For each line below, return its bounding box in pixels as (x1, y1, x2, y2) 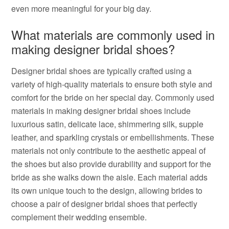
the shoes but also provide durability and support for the (11, 158, 212, 170)
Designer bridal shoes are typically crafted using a (11, 65, 192, 77)
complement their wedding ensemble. (11, 211, 147, 223)
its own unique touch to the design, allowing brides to (11, 185, 203, 196)
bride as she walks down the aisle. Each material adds (11, 171, 208, 183)
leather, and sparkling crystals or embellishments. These (11, 131, 215, 143)
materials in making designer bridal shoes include (11, 105, 191, 117)
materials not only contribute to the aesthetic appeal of (11, 145, 206, 156)
